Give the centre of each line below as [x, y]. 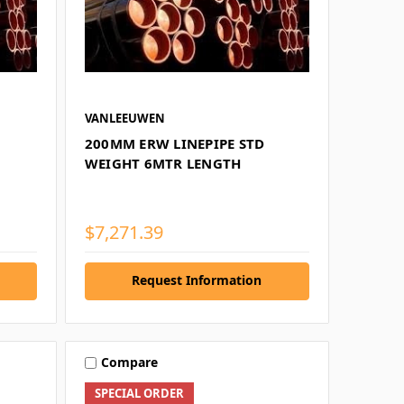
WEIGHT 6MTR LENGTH [163, 163]
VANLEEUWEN [124, 118]
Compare [129, 363]
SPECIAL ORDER [139, 393]
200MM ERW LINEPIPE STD [174, 143]
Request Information [197, 280]
